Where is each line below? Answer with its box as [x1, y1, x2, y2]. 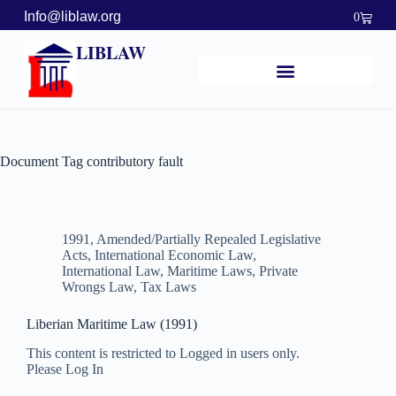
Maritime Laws [167, 263, 252, 279]
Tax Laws [141, 279, 196, 295]
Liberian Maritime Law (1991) [27, 316, 197, 332]
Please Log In [27, 362, 103, 377]
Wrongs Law [62, 279, 133, 295]
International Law [62, 263, 160, 279]
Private [259, 263, 298, 279]
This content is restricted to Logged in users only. [27, 346, 300, 362]
